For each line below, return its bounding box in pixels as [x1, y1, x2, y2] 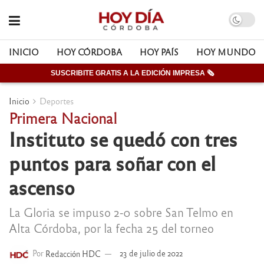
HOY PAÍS [140, 47, 179, 57]
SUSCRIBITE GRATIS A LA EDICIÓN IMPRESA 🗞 [50, 69, 214, 77]
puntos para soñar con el [9, 150, 216, 175]
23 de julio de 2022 [120, 248, 183, 259]
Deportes [39, 95, 74, 106]
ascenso [9, 174, 75, 199]
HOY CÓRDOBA [57, 47, 122, 57]
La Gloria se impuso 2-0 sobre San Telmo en [9, 204, 233, 219]
